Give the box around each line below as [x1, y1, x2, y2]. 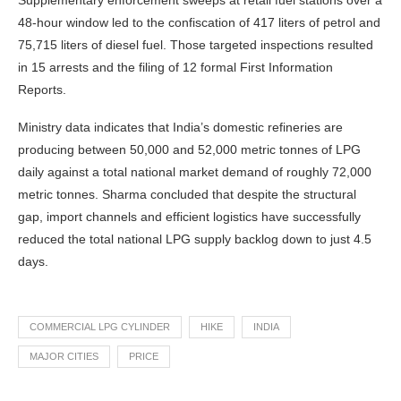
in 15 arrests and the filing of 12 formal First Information [18, 60, 333, 75]
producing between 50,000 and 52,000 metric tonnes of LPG [18, 142, 361, 158]
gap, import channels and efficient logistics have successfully [18, 209, 361, 225]
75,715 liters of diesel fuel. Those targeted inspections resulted [18, 38, 373, 53]
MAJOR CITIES [30, 351, 98, 363]
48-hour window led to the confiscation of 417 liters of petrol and [18, 15, 380, 30]
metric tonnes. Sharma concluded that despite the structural [18, 187, 356, 202]
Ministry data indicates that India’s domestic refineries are [18, 120, 343, 135]
